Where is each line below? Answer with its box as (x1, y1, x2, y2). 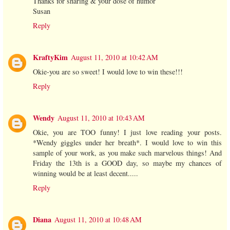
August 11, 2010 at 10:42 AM (71, 52, 158, 63)
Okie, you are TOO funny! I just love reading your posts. (33, 127, 222, 138)
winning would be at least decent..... (33, 168, 138, 179)
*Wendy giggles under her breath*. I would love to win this (33, 138, 222, 148)
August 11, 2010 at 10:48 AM (54, 215, 142, 225)
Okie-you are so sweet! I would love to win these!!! (33, 67, 183, 77)
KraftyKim (33, 52, 68, 63)
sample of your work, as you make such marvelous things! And (33, 148, 222, 158)
